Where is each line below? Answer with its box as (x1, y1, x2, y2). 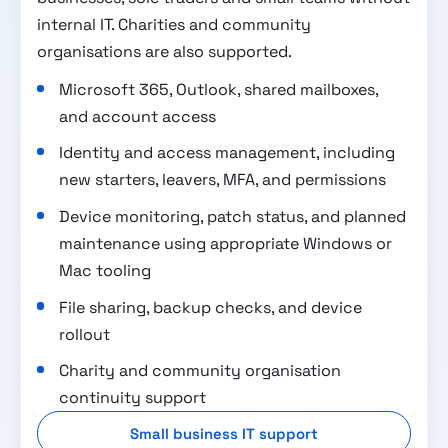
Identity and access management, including (59, 142, 396, 164)
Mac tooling (59, 259, 152, 281)
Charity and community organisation (59, 360, 342, 382)
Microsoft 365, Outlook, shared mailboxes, (59, 78, 379, 100)
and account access (59, 105, 217, 127)
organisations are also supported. (37, 40, 292, 62)
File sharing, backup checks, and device (59, 296, 363, 318)
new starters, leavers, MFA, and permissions (59, 169, 387, 191)
